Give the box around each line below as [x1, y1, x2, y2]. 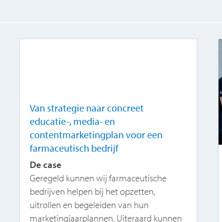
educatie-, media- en [30, 115, 115, 128]
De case [30, 159, 62, 171]
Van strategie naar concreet [30, 102, 144, 114]
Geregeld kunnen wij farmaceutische [30, 172, 167, 184]
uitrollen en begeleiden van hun [30, 199, 149, 211]
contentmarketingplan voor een [30, 128, 163, 141]
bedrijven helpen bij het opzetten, [30, 185, 156, 198]
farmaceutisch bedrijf [30, 142, 119, 155]
